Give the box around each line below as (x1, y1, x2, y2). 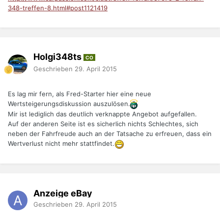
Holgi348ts (33, 52, 83, 62)
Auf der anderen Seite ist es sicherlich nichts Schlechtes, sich (8, 120, 198, 128)
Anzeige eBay (33, 188, 92, 198)
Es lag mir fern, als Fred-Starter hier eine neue (8, 90, 151, 98)
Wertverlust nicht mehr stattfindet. (8, 139, 114, 148)
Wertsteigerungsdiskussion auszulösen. (8, 100, 130, 108)
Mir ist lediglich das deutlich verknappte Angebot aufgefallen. (8, 110, 197, 118)
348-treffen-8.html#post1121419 (8, 4, 108, 12)
